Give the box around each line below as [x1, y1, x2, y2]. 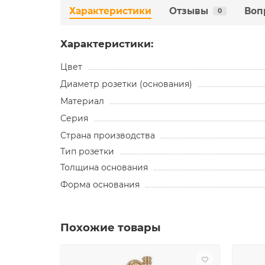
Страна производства [60, 130, 155, 141]
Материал [60, 95, 104, 106]
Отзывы [169, 5, 208, 17]
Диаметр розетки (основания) [60, 78, 192, 89]
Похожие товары [60, 220, 161, 234]
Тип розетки [60, 146, 114, 157]
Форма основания [60, 179, 140, 190]
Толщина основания [60, 161, 148, 173]
